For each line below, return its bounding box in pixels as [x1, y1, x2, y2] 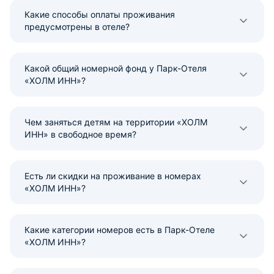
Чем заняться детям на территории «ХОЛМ [24, 117, 207, 127]
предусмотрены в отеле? [24, 21, 130, 32]
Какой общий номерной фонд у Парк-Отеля [24, 63, 207, 73]
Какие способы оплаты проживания [24, 9, 175, 20]
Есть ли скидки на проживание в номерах [24, 171, 201, 181]
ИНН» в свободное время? [24, 129, 136, 139]
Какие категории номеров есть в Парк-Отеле [24, 224, 215, 235]
